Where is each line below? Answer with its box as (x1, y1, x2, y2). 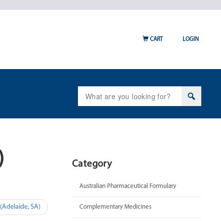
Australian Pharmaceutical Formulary (79, 183, 176, 189)
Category (72, 159, 112, 169)
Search (77, 86, 101, 96)
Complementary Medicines (79, 204, 151, 210)
